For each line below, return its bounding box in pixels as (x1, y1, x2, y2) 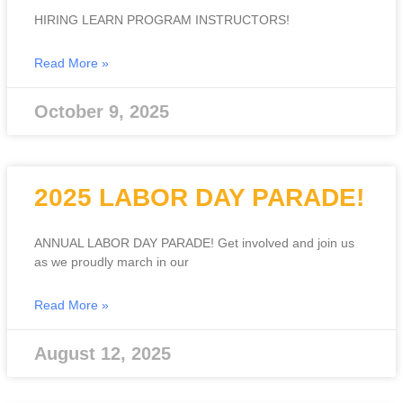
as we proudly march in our (34, 255, 189, 270)
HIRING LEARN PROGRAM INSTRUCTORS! (34, 13, 290, 28)
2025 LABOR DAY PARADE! (34, 184, 364, 212)
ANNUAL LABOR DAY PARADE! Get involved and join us (34, 236, 354, 251)
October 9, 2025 (34, 102, 169, 122)
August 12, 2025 (34, 344, 171, 364)
